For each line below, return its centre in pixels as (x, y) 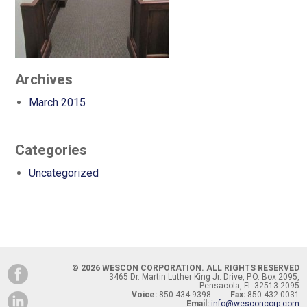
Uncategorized (63, 173)
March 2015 (57, 102)
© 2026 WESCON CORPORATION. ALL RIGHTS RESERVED (185, 268)
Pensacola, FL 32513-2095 (249, 286)
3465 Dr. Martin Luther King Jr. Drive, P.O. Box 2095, (204, 277)
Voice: (144, 295)
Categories (51, 150)
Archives (44, 79)
